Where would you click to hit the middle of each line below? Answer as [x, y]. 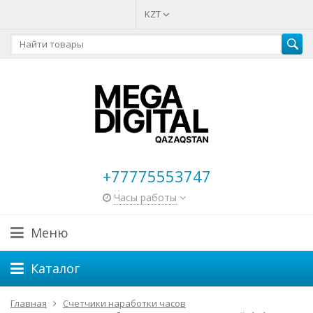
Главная [29, 303]
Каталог [55, 268]
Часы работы [145, 197]
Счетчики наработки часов [124, 303]
